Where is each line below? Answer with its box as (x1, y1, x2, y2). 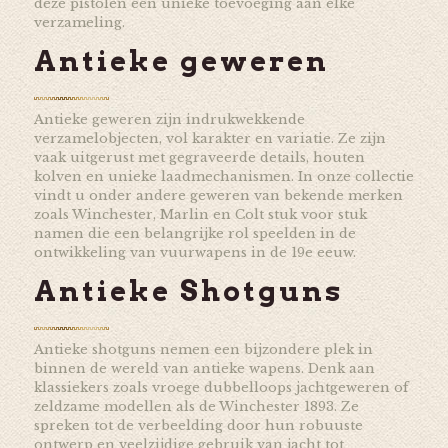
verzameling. (33, 13, 125, 31)
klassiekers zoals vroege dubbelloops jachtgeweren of (33, 378, 409, 396)
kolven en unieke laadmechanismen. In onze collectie (33, 167, 414, 185)
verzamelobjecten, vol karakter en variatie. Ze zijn (33, 129, 386, 147)
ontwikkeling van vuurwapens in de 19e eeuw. (33, 243, 356, 261)
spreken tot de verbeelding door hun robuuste (33, 416, 363, 434)
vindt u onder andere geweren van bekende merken (33, 186, 403, 204)
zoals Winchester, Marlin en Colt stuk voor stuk (33, 205, 367, 223)
